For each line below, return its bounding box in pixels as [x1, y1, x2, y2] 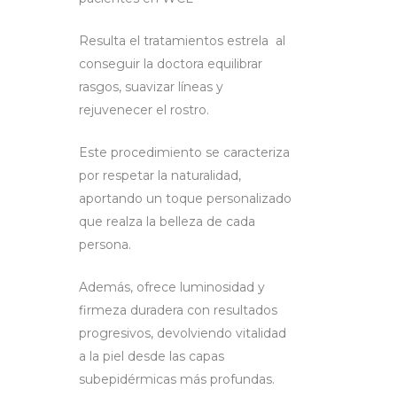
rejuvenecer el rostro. [79, 102, 209, 119]
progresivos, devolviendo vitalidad [79, 325, 286, 342]
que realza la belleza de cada [79, 214, 255, 230]
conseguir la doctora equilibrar [79, 56, 262, 73]
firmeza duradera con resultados [79, 302, 277, 319]
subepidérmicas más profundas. [79, 371, 275, 388]
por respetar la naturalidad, [79, 167, 241, 184]
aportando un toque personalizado [79, 191, 292, 207]
